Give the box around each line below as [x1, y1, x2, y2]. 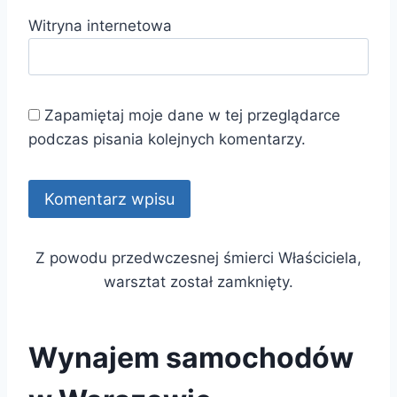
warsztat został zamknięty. [104, 272, 293, 291]
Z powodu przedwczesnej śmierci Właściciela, [35, 248, 362, 267]
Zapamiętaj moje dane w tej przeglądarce [44, 106, 340, 125]
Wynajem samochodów [28, 339, 354, 375]
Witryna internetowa [28, 16, 172, 35]
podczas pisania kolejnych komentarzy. [28, 130, 306, 149]
